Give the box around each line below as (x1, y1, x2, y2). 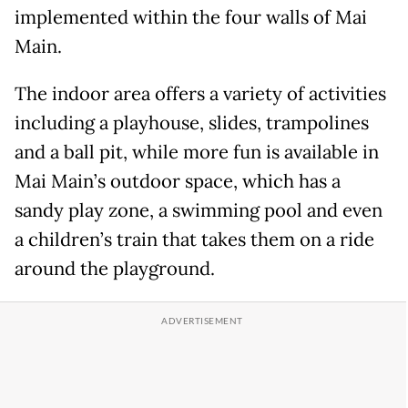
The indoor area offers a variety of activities (15, 82, 386, 107)
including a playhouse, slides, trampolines (15, 111, 369, 136)
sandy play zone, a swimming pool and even (15, 199, 382, 223)
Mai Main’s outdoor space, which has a (15, 169, 341, 194)
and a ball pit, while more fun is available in (15, 140, 379, 165)
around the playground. (15, 257, 215, 281)
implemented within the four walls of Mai (15, 5, 367, 30)
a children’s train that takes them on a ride (15, 228, 374, 252)
